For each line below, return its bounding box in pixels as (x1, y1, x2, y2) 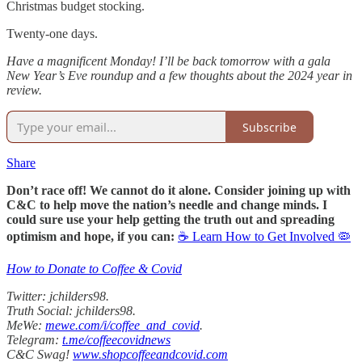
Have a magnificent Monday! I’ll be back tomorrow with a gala (6, 54, 330, 69)
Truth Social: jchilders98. (6, 304, 136, 318)
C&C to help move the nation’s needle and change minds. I (6, 198, 327, 213)
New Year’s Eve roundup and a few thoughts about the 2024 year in (6, 69, 352, 83)
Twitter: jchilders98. (6, 289, 109, 304)
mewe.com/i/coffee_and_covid (45, 318, 200, 333)
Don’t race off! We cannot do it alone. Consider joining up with (6, 183, 351, 198)
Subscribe (242, 119, 297, 135)
